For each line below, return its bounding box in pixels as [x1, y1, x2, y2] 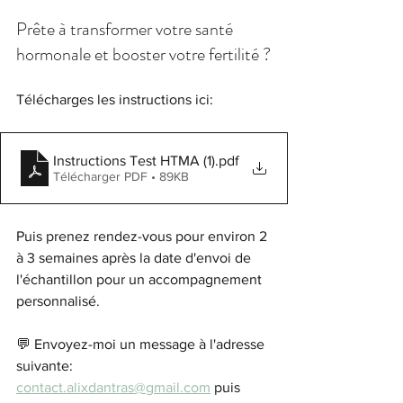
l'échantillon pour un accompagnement [16, 272, 265, 288]
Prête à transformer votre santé [16, 16, 237, 43]
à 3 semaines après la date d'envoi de [16, 250, 255, 266]
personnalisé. [16, 293, 103, 309]
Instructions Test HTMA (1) [53, 152, 215, 168]
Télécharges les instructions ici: [16, 92, 213, 108]
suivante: [16, 358, 76, 374]
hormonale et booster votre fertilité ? [16, 41, 271, 68]
